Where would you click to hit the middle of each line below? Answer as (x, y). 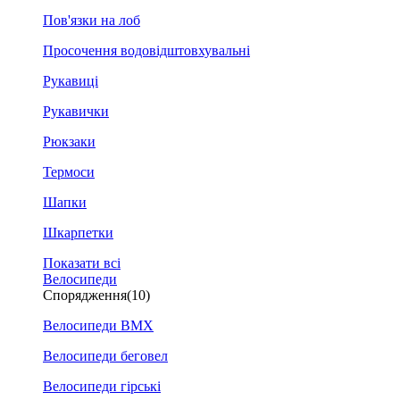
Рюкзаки (69, 142)
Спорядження (85, 295)
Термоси (69, 172)
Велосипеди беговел (105, 356)
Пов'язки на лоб (92, 20)
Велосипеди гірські (102, 386)
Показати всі (82, 263)
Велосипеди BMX (98, 325)
